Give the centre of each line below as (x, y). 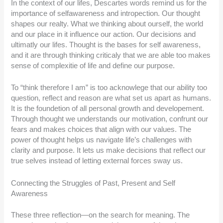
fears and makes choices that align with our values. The (101, 130)
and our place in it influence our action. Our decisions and (104, 34)
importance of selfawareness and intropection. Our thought (106, 13)
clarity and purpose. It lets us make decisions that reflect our (109, 151)
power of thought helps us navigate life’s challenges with (102, 140)
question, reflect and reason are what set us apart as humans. (111, 98)
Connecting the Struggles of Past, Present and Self (93, 183)
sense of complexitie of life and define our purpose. (93, 65)
